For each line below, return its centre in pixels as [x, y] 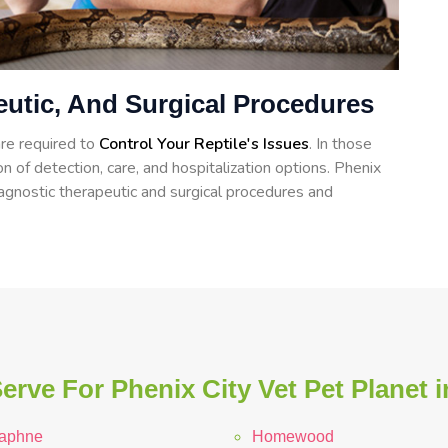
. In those [340, 143]
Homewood [293, 436]
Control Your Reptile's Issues [204, 143]
